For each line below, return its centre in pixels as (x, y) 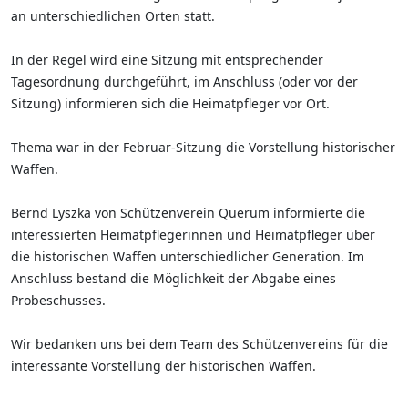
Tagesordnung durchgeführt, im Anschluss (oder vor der (184, 82)
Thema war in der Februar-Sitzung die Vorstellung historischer (203, 147)
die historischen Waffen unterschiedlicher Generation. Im (188, 256)
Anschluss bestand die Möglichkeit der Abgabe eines (173, 278)
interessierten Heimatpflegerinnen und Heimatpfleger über (193, 235)
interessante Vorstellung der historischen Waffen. (163, 366)
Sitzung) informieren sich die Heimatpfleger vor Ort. (170, 103)
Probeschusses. (58, 300)
